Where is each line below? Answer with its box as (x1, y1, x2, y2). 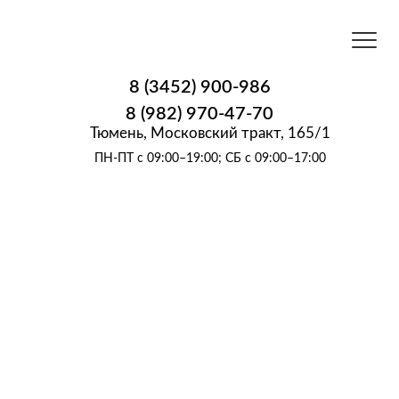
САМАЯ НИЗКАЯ (53, 247, 346, 284)
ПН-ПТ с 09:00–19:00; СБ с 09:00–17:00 (94, 152, 326, 165)
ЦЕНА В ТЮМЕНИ (40, 284, 359, 322)
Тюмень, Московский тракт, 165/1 (89, 126, 330, 141)
